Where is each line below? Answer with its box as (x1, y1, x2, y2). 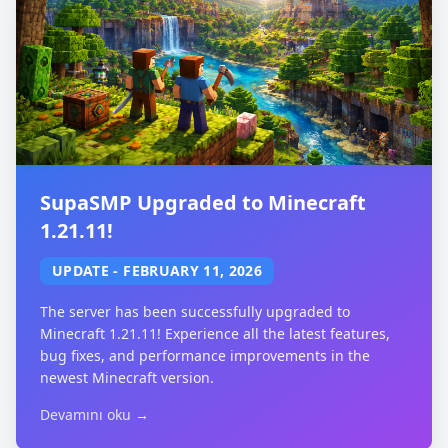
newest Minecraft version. (40, 368, 214, 387)
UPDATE (52, 261, 110, 280)
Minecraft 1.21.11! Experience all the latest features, (40, 324, 390, 343)
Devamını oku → (40, 405, 149, 424)
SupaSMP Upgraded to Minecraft (40, 189, 366, 216)
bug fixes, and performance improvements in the (40, 346, 370, 365)
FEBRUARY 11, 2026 (123, 261, 263, 280)
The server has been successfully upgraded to (40, 302, 350, 321)
